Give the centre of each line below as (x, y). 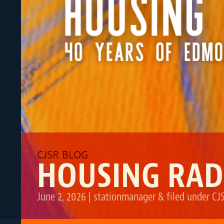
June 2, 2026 (61, 196)
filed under (188, 196)
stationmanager (124, 196)
